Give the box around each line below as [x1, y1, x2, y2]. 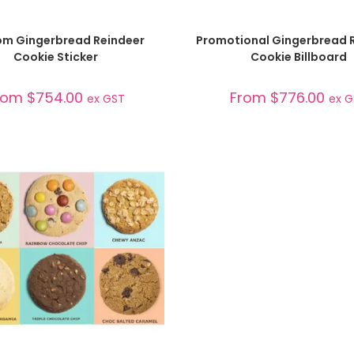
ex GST [86, 90, 125, 107]
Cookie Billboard [250, 48, 347, 65]
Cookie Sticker [13, 48, 98, 65]
